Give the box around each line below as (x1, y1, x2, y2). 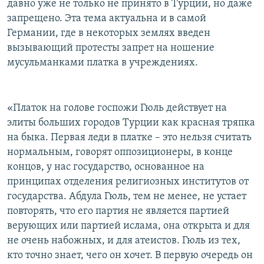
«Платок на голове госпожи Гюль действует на (7, 103, 227, 114)
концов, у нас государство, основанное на (7, 161, 204, 173)
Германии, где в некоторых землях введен (7, 28, 210, 39)
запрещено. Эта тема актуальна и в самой (7, 13, 206, 25)
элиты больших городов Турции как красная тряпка (7, 117, 255, 129)
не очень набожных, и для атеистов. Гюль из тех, (7, 235, 240, 247)
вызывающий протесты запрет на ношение (7, 42, 214, 54)
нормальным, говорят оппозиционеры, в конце (7, 147, 233, 159)
